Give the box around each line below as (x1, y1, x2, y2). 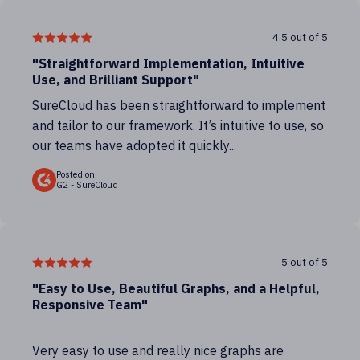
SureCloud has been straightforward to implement (32, 97, 325, 113)
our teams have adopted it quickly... (32, 137, 236, 153)
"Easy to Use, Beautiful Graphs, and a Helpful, (32, 280, 320, 297)
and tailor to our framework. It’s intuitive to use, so (32, 117, 324, 133)
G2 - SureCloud (56, 179, 118, 190)
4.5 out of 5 (272, 31, 328, 44)
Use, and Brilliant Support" (32, 72, 199, 88)
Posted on (56, 169, 95, 180)
